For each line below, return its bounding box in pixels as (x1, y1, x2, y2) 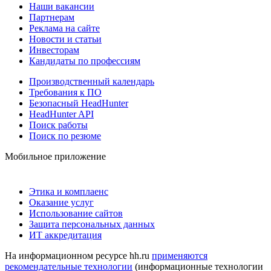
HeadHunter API (29, 108, 94, 119)
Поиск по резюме (29, 130, 101, 141)
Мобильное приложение (5, 151, 106, 162)
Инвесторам (29, 44, 79, 55)
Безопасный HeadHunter (29, 97, 128, 108)
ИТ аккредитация (29, 229, 102, 240)
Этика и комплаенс (29, 186, 108, 197)
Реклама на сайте (29, 22, 100, 33)
